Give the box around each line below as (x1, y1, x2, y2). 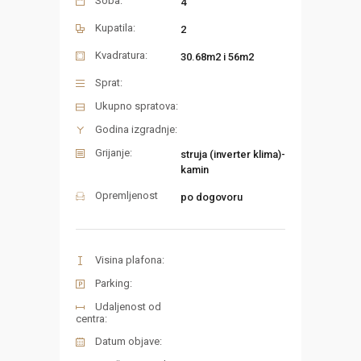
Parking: (95, 277, 132, 290)
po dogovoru (180, 191, 243, 204)
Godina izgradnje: (95, 123, 177, 136)
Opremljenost (95, 189, 158, 202)
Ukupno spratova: (95, 100, 178, 113)
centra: (76, 312, 107, 325)
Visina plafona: (95, 254, 164, 267)
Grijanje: (95, 147, 132, 160)
